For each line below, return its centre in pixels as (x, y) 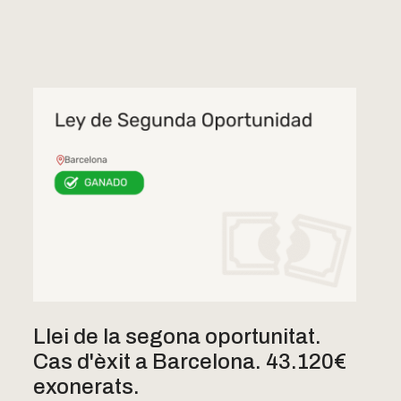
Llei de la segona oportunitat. (177, 337)
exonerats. (86, 387)
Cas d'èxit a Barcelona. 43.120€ (189, 362)
